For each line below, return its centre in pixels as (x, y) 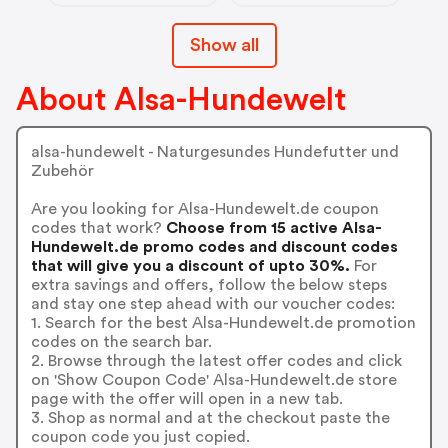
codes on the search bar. (121, 342)
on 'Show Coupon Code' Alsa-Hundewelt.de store (213, 380)
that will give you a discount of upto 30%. (190, 266)
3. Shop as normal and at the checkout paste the (210, 418)
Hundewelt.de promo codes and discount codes (214, 247)
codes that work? (96, 228)
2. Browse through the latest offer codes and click (216, 361)
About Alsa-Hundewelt (181, 99)
